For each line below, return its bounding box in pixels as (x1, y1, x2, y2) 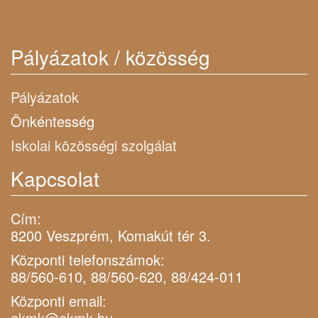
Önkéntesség (11, 110, 94, 131)
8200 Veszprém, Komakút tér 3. (11, 224, 211, 246)
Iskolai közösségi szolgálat (11, 134, 177, 155)
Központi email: (11, 290, 106, 311)
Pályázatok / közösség (11, 42, 210, 71)
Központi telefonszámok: (11, 248, 165, 270)
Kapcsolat (11, 163, 99, 192)
